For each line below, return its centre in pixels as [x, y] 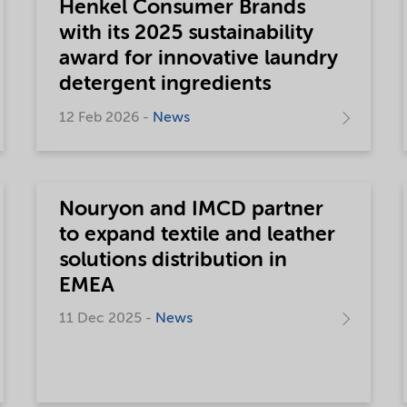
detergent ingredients [165, 84]
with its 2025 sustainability [187, 33]
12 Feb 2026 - [106, 118]
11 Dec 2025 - [108, 319]
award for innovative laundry [199, 59]
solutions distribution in [174, 260]
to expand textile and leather [198, 234]
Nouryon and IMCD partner [192, 209]
